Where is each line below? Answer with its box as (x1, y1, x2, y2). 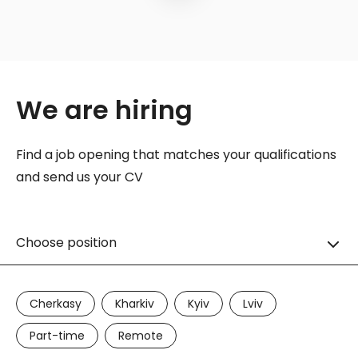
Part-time (30, 328, 85, 344)
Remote (118, 328, 163, 344)
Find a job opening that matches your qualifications (16, 145, 336, 164)
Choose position (16, 233, 117, 252)
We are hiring (16, 92, 193, 128)
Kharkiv (115, 296, 154, 312)
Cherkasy (30, 296, 82, 312)
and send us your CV (16, 168, 143, 186)
